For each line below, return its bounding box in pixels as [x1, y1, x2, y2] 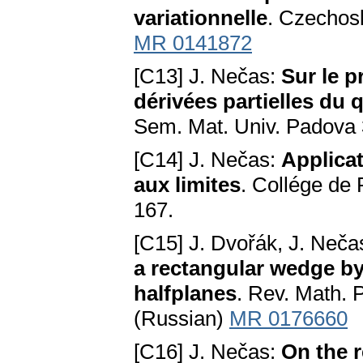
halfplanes [134, 281, 237, 306]
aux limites [134, 173, 241, 198]
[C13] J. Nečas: [134, 64, 281, 89]
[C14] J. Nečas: [134, 147, 281, 173]
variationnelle [134, 6, 267, 31]
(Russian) [134, 306, 229, 331]
